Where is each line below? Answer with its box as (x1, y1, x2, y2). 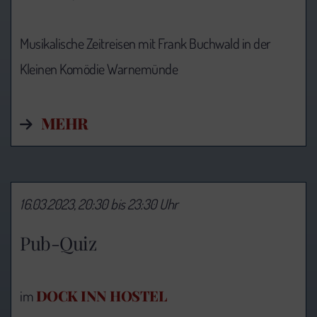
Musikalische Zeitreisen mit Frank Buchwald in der (20, 33, 271, 52)
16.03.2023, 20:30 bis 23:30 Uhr (20, 194, 178, 213)
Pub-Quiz (20, 231, 96, 256)
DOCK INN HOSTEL (35, 286, 166, 306)
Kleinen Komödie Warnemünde (20, 59, 178, 78)
